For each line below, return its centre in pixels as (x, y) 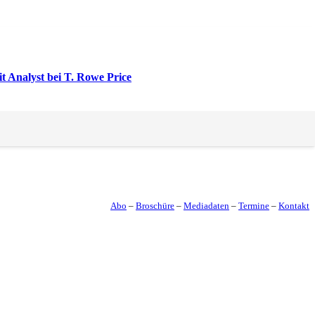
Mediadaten (206, 206)
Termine (254, 206)
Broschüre (155, 206)
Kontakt (294, 206)
